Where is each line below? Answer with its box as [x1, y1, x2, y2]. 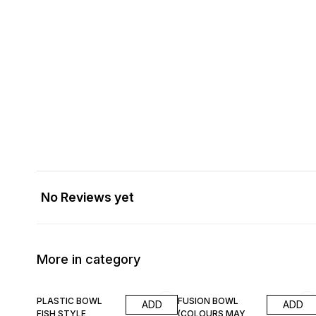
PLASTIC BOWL [37, 296, 102, 307]
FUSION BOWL [178, 296, 238, 307]
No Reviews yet [41, 190, 134, 205]
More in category [37, 250, 141, 267]
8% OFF [39, 276, 70, 286]
